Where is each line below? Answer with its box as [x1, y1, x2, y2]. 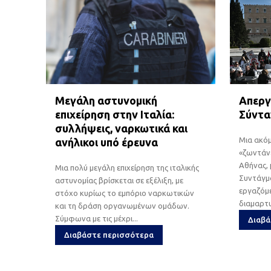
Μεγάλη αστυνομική [55, 94, 157, 106]
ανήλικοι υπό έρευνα [55, 135, 158, 148]
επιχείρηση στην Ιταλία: [55, 108, 174, 120]
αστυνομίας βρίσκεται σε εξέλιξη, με [55, 175, 183, 184]
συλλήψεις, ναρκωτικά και [55, 122, 188, 134]
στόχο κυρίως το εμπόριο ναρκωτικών [55, 188, 194, 197]
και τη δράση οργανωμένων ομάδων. [55, 201, 189, 210]
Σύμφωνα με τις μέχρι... [55, 214, 138, 223]
